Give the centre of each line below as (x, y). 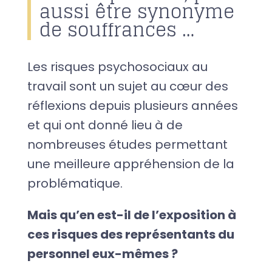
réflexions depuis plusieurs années (132, 106)
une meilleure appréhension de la (131, 164)
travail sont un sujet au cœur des (127, 87)
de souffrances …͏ (117, 30)
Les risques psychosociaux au (117, 67)
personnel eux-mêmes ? (102, 254)
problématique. (75, 184)
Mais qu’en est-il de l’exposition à (131, 215)
